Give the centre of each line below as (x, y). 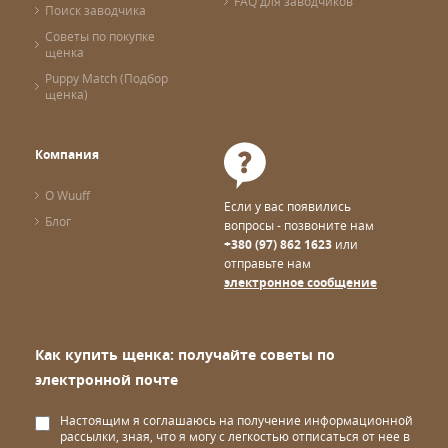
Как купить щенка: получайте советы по (185, 354)
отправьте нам (267, 263)
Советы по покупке (100, 36)
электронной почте (106, 379)
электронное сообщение (300, 282)
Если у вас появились (287, 206)
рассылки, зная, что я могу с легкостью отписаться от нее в (235, 436)
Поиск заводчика (95, 10)
